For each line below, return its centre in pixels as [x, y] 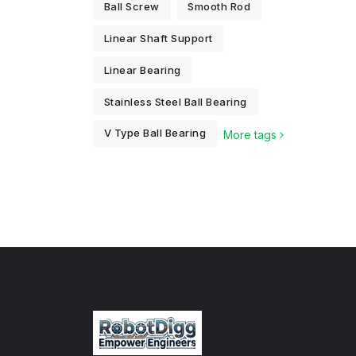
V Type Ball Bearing [155, 133]
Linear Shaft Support [158, 38]
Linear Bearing [142, 70]
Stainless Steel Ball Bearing [175, 101]
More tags [252, 135]
